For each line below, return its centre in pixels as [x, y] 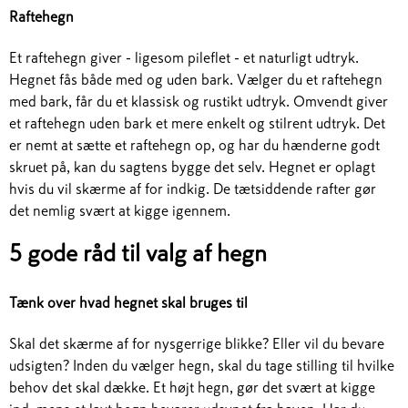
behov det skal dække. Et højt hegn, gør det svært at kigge [192, 387]
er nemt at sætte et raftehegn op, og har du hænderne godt [194, 145]
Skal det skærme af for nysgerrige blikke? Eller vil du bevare [197, 343]
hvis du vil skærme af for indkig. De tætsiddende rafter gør [193, 189]
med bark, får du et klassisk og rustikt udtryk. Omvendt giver [199, 101]
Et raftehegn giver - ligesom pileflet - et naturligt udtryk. [184, 57]
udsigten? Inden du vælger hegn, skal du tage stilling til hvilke [202, 365]
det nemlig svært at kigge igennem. [120, 210]
